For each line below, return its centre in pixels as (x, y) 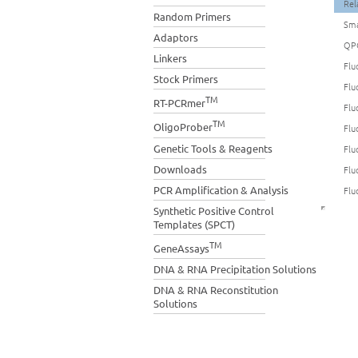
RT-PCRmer (179, 103)
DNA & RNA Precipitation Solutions (235, 268)
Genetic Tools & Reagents (213, 148)
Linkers (170, 58)
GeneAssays (181, 248)
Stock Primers (186, 79)
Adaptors (176, 37)
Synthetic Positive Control (214, 210)
